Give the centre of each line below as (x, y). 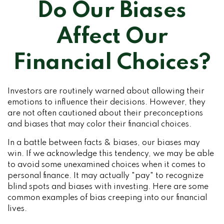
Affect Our (112, 37)
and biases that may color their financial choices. (99, 124)
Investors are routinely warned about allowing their (106, 91)
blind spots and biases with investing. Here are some (108, 187)
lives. (17, 209)
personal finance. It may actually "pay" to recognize (105, 176)
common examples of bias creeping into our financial (107, 198)
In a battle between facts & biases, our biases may (104, 143)
